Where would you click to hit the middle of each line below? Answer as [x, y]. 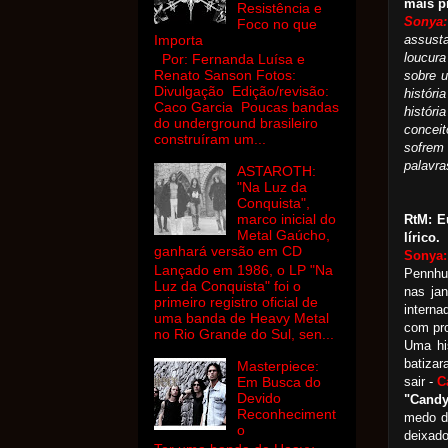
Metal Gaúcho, [283, 235]
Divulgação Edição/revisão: [241, 91]
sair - [420, 382]
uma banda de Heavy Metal [241, 317]
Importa [178, 40]
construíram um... [210, 139]
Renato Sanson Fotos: [225, 75]
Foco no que [276, 24]
